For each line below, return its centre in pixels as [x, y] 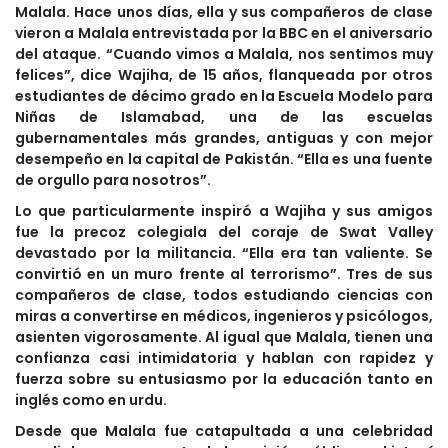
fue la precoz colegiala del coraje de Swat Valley [224, 232]
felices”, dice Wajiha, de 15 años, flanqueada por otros [224, 75]
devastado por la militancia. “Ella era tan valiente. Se [224, 253]
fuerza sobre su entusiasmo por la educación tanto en [224, 379]
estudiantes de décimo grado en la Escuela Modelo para [224, 96]
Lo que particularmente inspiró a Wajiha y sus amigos [224, 211]
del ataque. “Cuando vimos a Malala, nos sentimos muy [224, 54]
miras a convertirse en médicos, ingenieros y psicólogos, [224, 316]
